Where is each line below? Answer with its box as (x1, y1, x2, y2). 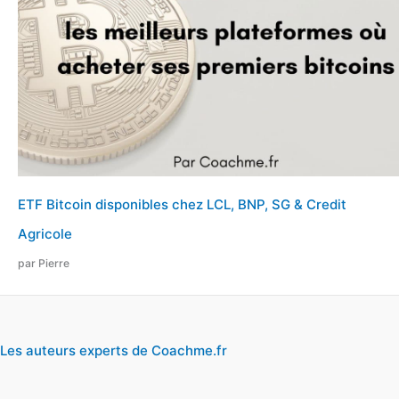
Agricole (18, 225, 72, 243)
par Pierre (18, 256, 69, 271)
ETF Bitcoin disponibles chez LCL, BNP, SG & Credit (18, 196, 346, 214)
